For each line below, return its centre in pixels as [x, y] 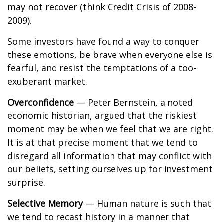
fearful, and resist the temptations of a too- [102, 68]
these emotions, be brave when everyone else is [110, 55]
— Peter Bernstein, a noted [133, 102]
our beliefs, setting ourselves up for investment [110, 169]
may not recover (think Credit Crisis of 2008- [102, 7]
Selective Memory [45, 203]
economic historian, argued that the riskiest [102, 115]
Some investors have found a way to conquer [103, 41]
